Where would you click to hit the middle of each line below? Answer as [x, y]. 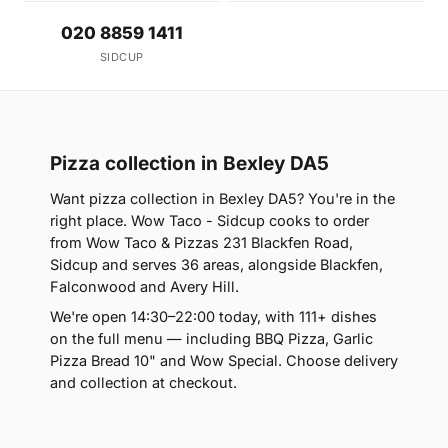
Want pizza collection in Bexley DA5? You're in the [222, 199]
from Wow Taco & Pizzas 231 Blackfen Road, [201, 243]
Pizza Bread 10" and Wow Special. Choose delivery [224, 361]
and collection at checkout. [143, 383]
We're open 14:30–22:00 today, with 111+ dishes [213, 317]
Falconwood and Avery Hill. [144, 287]
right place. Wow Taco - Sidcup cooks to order [209, 221]
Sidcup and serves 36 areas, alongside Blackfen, [216, 265]
